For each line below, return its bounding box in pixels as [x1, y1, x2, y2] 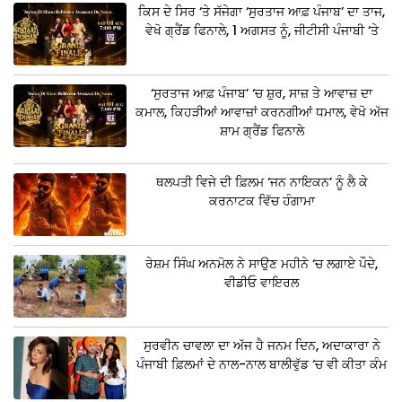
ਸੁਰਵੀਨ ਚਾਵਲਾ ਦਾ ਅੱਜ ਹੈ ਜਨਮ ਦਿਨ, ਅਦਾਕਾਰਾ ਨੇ [143, 336, 380, 355]
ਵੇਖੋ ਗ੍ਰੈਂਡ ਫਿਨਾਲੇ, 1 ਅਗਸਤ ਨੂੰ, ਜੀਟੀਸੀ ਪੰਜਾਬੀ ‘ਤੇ [144, 22, 379, 40]
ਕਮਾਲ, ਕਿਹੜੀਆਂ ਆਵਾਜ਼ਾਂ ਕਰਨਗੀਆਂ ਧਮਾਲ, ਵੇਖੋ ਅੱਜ [135, 103, 389, 122]
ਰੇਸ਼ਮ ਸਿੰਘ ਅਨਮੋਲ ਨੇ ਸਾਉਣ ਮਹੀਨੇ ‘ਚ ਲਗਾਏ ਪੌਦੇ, [145, 255, 379, 274]
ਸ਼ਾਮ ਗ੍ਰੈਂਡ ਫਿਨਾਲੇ [219, 122, 304, 141]
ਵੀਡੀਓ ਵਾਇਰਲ [224, 274, 300, 293]
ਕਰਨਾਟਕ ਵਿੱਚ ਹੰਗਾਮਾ [208, 192, 315, 211]
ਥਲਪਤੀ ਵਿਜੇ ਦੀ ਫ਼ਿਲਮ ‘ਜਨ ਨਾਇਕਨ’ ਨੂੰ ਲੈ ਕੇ [155, 173, 368, 192]
